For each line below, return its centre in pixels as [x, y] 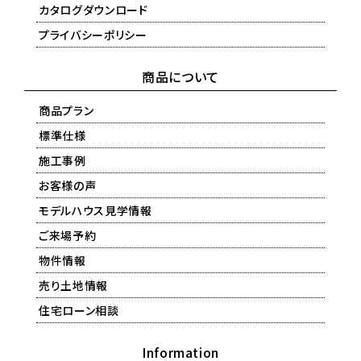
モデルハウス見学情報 [95, 211]
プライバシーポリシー [93, 35]
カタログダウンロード [93, 10]
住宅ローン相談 [79, 311]
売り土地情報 [73, 286]
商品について [180, 77]
